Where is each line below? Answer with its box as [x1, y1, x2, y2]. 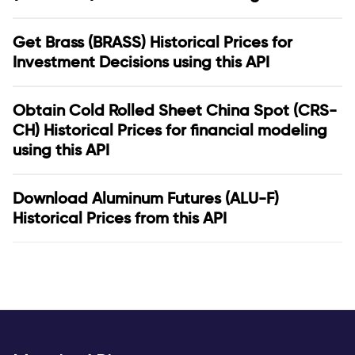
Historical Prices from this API [13, 208, 227, 227]
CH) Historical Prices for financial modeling [13, 120, 327, 139]
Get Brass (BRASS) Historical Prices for [13, 32, 292, 52]
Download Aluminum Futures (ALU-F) [13, 189, 279, 208]
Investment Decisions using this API [13, 52, 269, 71]
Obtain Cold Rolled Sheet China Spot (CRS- [13, 101, 337, 120]
